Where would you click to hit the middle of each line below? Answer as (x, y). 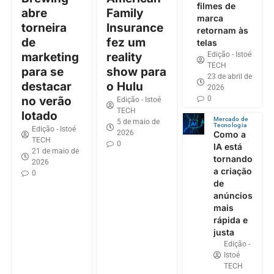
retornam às (222, 30)
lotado (39, 116)
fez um (126, 43)
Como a (229, 134)
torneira (44, 28)
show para (137, 72)
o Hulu (125, 87)
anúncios (233, 195)
